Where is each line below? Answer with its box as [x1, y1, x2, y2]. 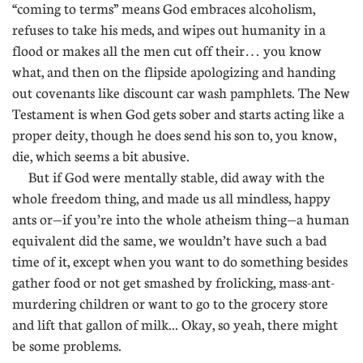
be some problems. [12, 337, 122, 354]
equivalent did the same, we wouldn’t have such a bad [12, 232, 327, 249]
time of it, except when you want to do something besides [12, 253, 348, 270]
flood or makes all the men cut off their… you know [12, 42, 322, 59]
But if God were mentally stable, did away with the [12, 169, 325, 186]
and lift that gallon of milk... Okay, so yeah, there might [12, 316, 338, 333]
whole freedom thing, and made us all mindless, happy [12, 190, 331, 207]
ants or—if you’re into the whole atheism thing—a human [12, 211, 349, 228]
